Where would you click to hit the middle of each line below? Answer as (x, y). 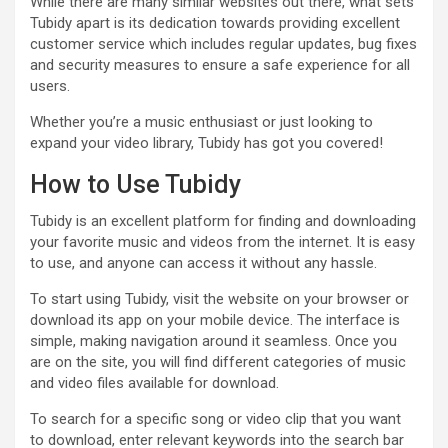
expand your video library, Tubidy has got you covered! (206, 142)
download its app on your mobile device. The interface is (215, 319)
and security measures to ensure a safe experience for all (220, 64)
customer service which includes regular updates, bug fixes (223, 43)
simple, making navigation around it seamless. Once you (213, 340)
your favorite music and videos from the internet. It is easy (222, 241)
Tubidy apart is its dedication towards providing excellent (215, 22)
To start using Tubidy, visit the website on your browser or (219, 298)
